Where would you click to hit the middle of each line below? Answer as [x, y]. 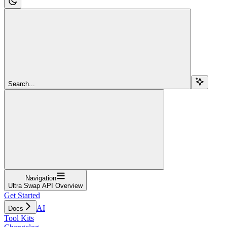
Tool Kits [19, 218]
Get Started [22, 195]
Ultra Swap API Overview [45, 185]
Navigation [41, 178]
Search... [22, 84]
